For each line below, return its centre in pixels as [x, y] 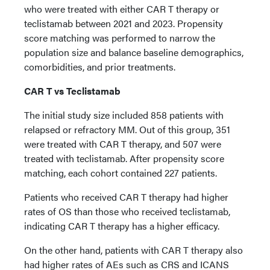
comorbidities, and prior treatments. [100, 67]
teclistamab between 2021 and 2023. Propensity [124, 23]
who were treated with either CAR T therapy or [122, 9]
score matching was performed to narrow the [120, 38]
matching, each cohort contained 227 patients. [121, 173]
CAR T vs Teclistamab [72, 91]
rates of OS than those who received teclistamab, [127, 211]
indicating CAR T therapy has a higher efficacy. [122, 226]
